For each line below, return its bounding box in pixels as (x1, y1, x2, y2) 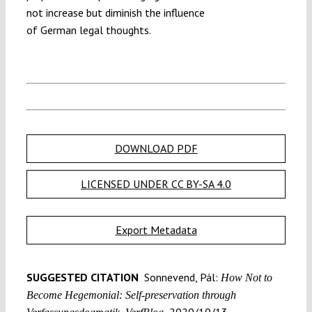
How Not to (217, 272, 272, 284)
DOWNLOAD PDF (114, 141, 198, 156)
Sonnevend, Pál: (141, 270, 218, 285)
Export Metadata (115, 223, 197, 237)
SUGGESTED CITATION (26, 270, 141, 285)
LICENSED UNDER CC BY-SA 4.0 (81, 177, 231, 192)
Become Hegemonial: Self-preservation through (26, 289, 236, 302)
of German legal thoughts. (26, 22, 151, 37)
